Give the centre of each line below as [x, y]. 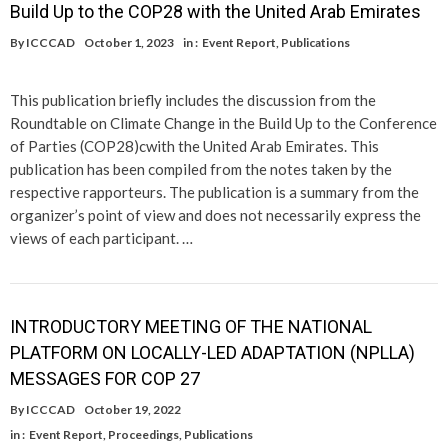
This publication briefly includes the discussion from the [193, 99]
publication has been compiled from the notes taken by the [201, 168]
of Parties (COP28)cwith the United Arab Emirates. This [194, 145]
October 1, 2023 [129, 42]
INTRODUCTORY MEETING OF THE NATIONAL [191, 326]
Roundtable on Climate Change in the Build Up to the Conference [223, 122]
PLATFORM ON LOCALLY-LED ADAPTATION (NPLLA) [212, 352]
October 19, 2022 [132, 409]
